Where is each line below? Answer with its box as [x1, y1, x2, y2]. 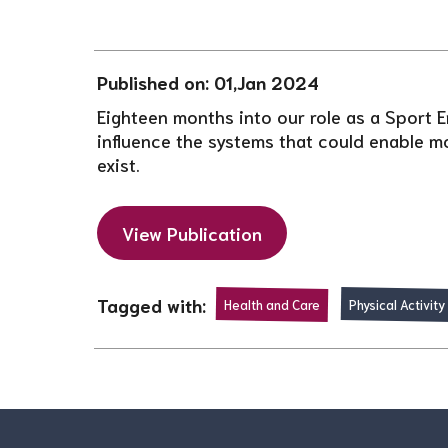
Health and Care [224, 296, 321, 313]
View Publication [122, 221, 263, 245]
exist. [97, 152, 141, 176]
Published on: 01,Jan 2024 [97, 70, 320, 94]
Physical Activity [349, 296, 446, 313]
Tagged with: [97, 292, 207, 317]
